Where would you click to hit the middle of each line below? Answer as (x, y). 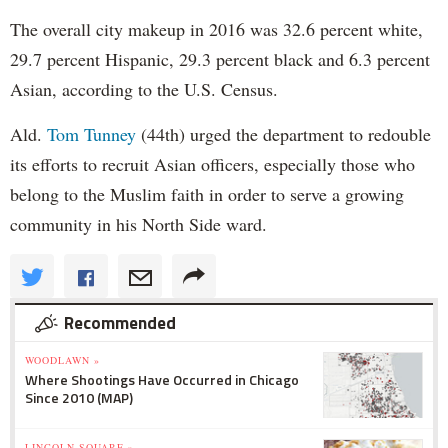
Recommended (120, 322)
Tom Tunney (91, 133)
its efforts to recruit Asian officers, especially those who (212, 163)
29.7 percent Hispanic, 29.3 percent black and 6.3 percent (220, 58)
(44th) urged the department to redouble (283, 133)
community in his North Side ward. (138, 223)
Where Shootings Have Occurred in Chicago (162, 379)
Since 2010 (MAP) (79, 397)
